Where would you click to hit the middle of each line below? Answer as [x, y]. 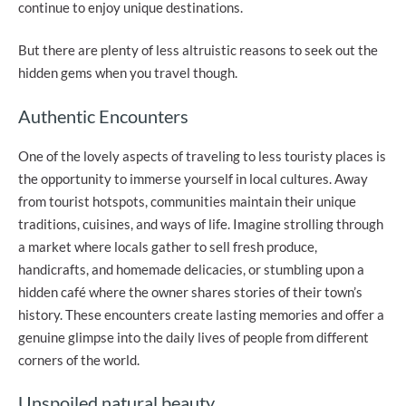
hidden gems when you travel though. [128, 72]
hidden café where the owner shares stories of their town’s [190, 291]
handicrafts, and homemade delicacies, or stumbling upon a [191, 269]
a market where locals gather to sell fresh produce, [168, 246]
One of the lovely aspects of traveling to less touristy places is [202, 155]
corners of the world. [79, 359]
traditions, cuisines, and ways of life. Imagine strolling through [201, 223]
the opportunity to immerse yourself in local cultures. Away [193, 178]
